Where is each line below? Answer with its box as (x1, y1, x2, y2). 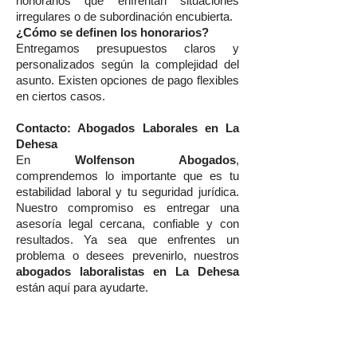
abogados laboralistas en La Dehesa (16, 265, 239, 278)
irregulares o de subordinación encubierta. (16, 10, 233, 23)
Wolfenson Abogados (75, 154, 236, 167)
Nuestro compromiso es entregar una (16, 202, 239, 214)
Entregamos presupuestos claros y (16, 42, 239, 55)
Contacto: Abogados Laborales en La (16, 122, 239, 135)
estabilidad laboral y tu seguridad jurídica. (16, 186, 239, 198)
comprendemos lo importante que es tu (16, 170, 239, 182)
